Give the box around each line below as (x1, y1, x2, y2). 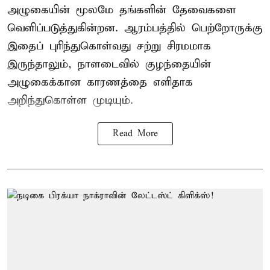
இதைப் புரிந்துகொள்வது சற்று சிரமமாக (7, 39, 211, 53)
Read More (112, 128, 158, 139)
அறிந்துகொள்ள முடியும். (7, 93, 133, 107)
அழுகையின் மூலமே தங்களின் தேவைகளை (7, 2, 236, 17)
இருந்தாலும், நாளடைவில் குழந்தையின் (7, 57, 211, 71)
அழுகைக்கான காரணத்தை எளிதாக (7, 75, 193, 89)
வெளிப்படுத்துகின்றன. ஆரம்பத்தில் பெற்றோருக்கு (7, 20, 263, 35)
